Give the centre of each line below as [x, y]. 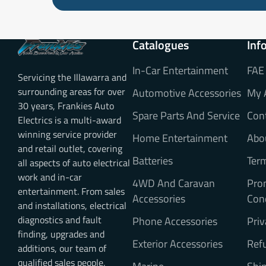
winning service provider [67, 134]
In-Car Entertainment [180, 70]
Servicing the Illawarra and [72, 77]
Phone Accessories [175, 221]
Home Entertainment [180, 138]
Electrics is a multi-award [69, 120]
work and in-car [50, 177]
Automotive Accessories [186, 93]
